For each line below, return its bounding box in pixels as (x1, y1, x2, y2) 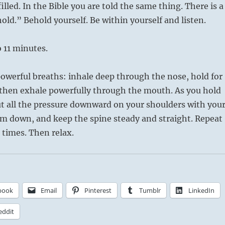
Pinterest (84, 185, 111, 195)
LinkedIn (188, 185, 214, 195)
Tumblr (139, 185, 161, 195)
